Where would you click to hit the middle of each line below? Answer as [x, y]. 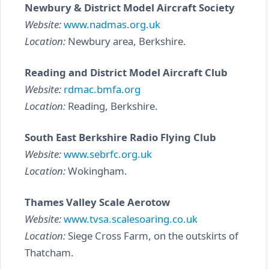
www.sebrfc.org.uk [108, 154]
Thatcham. [49, 252]
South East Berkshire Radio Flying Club [120, 137]
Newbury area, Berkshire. [126, 41]
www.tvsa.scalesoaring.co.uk [131, 219]
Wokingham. [96, 171]
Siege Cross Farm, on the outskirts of [152, 236]
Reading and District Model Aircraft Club [126, 72]
